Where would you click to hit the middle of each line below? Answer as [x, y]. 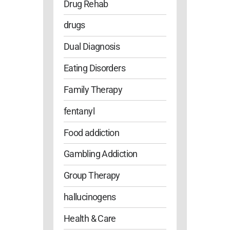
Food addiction [92, 132]
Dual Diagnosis [92, 47]
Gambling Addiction [101, 154]
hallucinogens [90, 197]
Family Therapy [93, 89]
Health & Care [90, 218]
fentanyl [79, 111]
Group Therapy [92, 176]
